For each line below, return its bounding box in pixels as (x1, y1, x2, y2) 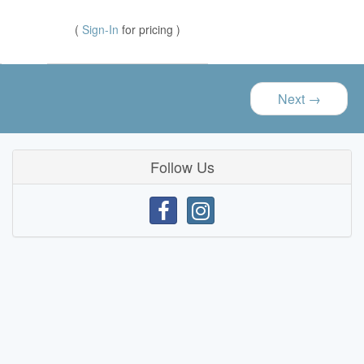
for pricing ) (122, 21, 180, 38)
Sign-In (82, 21, 122, 38)
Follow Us (149, 156, 214, 178)
